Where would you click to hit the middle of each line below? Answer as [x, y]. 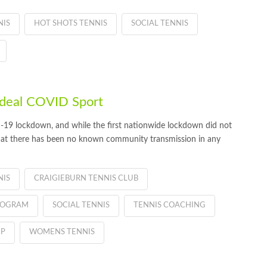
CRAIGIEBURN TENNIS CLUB [86, 178]
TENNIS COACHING [169, 205]
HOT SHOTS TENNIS [70, 23]
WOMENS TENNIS [62, 232]
